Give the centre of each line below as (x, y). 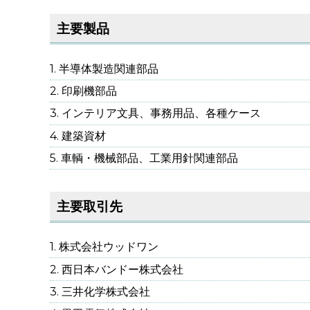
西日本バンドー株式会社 (122, 269)
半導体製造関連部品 (109, 69)
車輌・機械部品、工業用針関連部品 (149, 158)
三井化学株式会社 (106, 291)
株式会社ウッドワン (109, 247)
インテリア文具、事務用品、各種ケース (161, 113)
